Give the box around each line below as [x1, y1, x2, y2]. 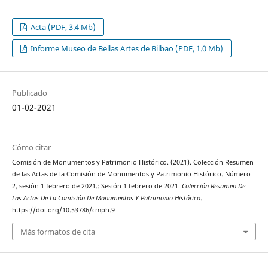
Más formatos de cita [20, 226, 95, 237]
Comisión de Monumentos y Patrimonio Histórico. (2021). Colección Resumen [11, 158, 254, 167]
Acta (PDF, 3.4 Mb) [29, 22, 96, 33]
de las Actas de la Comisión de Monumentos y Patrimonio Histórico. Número [11, 170, 251, 179]
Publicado [11, 87, 47, 99]
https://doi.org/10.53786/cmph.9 [11, 206, 115, 215]
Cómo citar [11, 142, 51, 153]
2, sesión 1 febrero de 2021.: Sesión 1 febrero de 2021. [11, 182, 182, 191]
